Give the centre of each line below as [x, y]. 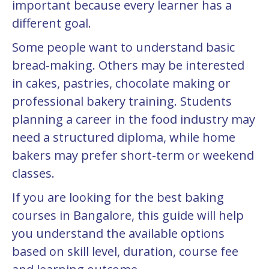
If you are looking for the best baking [118, 197]
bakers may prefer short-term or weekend [133, 155]
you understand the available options [118, 233]
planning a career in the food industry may [134, 119]
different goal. [52, 23]
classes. [33, 173]
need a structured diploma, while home [124, 137]
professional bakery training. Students [122, 101]
